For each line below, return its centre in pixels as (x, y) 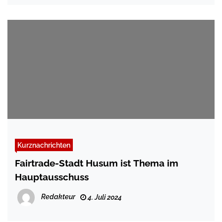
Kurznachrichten (44, 145)
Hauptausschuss (52, 177)
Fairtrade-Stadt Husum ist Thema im (97, 163)
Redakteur (58, 197)
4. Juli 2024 (104, 197)
